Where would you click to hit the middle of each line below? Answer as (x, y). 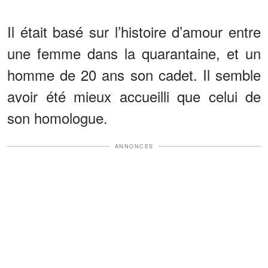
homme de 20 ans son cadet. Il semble (134, 74)
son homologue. (57, 117)
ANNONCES (134, 146)
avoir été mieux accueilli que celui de (134, 96)
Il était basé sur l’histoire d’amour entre (134, 31)
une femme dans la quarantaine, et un (134, 53)
